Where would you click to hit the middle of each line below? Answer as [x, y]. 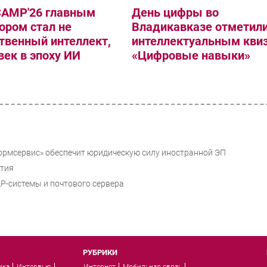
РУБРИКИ [100, 253]
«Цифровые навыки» [191, 56]
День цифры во [176, 13]
